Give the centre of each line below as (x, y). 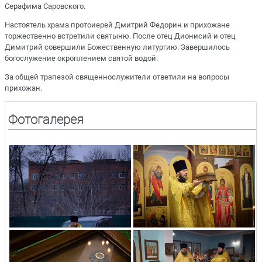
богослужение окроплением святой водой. (81, 58)
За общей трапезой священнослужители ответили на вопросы (117, 77)
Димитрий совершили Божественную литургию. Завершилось (117, 47)
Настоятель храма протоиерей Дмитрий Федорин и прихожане (117, 25)
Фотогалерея (46, 119)
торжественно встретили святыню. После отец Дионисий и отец (120, 36)
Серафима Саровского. (45, 6)
